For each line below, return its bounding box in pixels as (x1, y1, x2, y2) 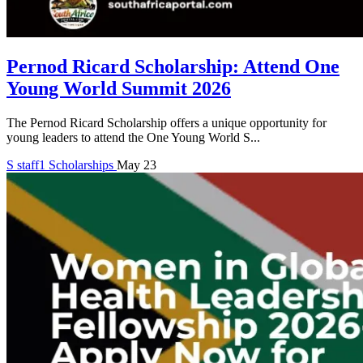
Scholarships (49, 158, 117, 173)
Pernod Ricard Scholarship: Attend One (6, 56, 340, 78)
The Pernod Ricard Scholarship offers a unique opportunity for (6, 116, 327, 130)
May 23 (117, 158, 156, 173)
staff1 (17, 158, 45, 173)
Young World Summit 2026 (6, 78, 231, 100)
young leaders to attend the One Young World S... (6, 130, 260, 145)
